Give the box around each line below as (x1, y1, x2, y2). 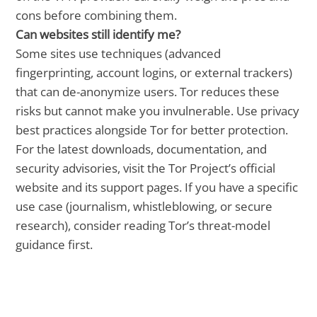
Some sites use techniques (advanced (16, 45, 221, 62)
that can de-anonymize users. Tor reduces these (16, 83, 280, 100)
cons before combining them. (16, 6, 178, 23)
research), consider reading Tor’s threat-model (16, 217, 271, 234)
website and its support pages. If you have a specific (16, 178, 299, 195)
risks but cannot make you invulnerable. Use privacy (16, 102, 300, 119)
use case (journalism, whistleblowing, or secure (16, 197, 273, 214)
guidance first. (16, 236, 93, 253)
